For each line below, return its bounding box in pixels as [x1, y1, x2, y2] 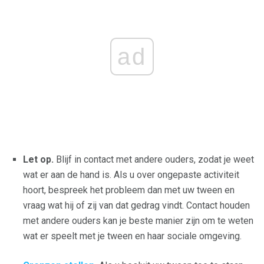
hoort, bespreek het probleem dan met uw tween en [23, 184, 235, 196]
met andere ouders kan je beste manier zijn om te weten [23, 215, 253, 226]
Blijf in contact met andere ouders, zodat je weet [54, 154, 254, 165]
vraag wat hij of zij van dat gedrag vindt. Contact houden [23, 200, 250, 211]
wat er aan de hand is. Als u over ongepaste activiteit [23, 169, 239, 180]
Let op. [23, 154, 54, 165]
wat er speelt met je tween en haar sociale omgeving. [23, 230, 242, 242]
